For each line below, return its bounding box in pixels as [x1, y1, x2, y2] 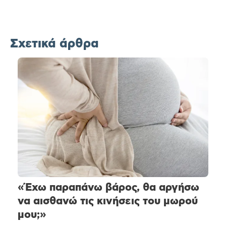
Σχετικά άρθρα [10, 37, 99, 50]
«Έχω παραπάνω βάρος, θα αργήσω [18, 182, 199, 193]
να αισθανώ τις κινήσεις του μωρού [18, 195, 198, 206]
